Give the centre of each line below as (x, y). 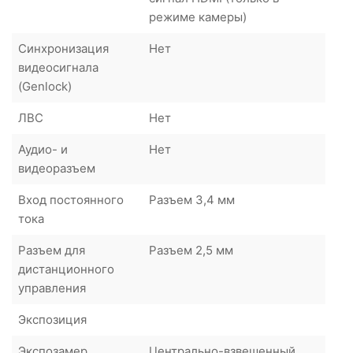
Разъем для (52, 250)
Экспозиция (52, 319)
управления (52, 288)
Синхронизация (63, 48)
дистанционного (66, 269)
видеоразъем (57, 168)
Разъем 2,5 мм (191, 250)
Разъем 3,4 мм (192, 199)
